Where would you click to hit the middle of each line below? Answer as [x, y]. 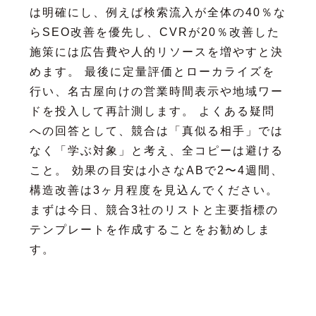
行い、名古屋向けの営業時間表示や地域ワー [156, 91]
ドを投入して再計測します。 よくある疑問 [152, 111]
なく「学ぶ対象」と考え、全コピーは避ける [156, 150]
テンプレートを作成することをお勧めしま [150, 229]
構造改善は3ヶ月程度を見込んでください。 [154, 190]
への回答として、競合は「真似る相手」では [156, 130]
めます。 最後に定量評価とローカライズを [152, 71]
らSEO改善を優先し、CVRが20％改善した [154, 32]
